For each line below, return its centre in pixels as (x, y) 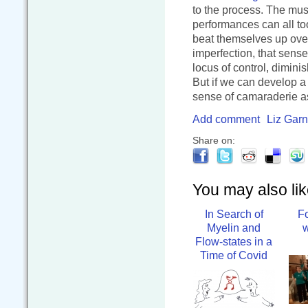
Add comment (226, 119)
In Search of (234, 214)
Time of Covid (234, 255)
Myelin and (234, 228)
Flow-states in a (234, 241)
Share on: (214, 141)
